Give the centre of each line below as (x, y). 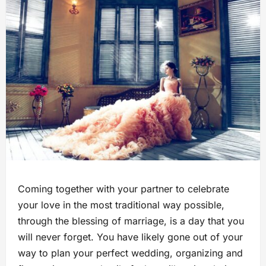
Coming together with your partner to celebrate (123, 189)
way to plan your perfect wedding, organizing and (130, 253)
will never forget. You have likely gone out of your (130, 237)
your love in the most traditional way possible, (121, 205)
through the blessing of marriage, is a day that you (131, 221)
